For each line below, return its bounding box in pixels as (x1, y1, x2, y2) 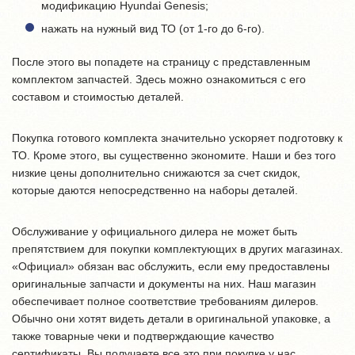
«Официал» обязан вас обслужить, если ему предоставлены (12, 260, 330, 273)
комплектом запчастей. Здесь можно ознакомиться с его (12, 73, 306, 86)
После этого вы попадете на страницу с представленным (12, 55, 311, 68)
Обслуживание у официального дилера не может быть (12, 225, 297, 238)
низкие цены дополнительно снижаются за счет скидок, (12, 166, 300, 179)
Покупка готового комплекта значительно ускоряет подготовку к (12, 132, 342, 144)
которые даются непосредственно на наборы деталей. (12, 184, 298, 197)
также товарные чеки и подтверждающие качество (12, 330, 274, 342)
